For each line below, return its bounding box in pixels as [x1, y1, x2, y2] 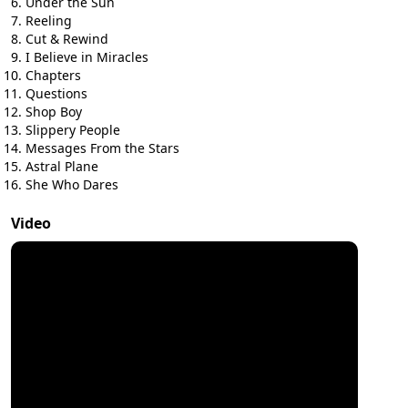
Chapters [25, 66, 81, 84]
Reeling [25, 12, 72, 29]
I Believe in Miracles [25, 48, 148, 66]
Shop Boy [25, 103, 82, 120]
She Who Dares [25, 176, 118, 193]
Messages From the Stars [25, 139, 179, 157]
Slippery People [25, 121, 120, 138]
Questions [25, 85, 87, 102]
